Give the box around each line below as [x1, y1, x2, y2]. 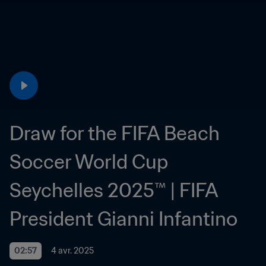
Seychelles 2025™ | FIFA [9, 178, 218, 202]
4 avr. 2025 [51, 245, 94, 256]
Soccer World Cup [9, 149, 168, 174]
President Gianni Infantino [9, 206, 237, 231]
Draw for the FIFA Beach [9, 121, 220, 145]
